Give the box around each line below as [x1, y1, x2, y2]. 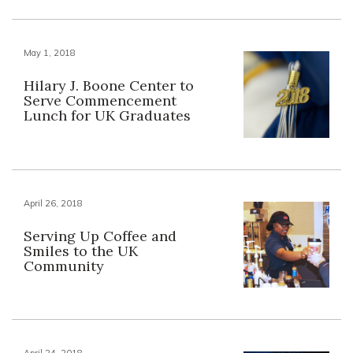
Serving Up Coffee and [24, 226, 176, 245]
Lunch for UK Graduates [24, 106, 191, 125]
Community [24, 256, 104, 275]
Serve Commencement [24, 91, 176, 110]
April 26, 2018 [24, 197, 83, 209]
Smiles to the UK [24, 241, 138, 260]
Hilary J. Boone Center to [24, 76, 194, 95]
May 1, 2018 [24, 47, 76, 59]
